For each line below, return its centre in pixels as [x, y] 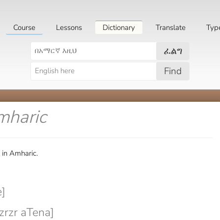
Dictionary [119, 27]
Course [24, 27]
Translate [171, 27]
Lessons [69, 27]
